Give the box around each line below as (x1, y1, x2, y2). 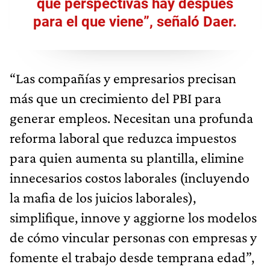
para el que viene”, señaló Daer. (33, 13, 237, 30)
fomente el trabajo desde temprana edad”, (10, 248, 254, 265)
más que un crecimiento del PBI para (10, 89, 221, 106)
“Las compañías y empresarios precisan (10, 69, 236, 86)
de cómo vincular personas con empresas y (10, 228, 257, 245)
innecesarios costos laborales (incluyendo (10, 169, 250, 186)
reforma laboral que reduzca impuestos (10, 129, 236, 146)
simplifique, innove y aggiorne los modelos (10, 209, 257, 225)
